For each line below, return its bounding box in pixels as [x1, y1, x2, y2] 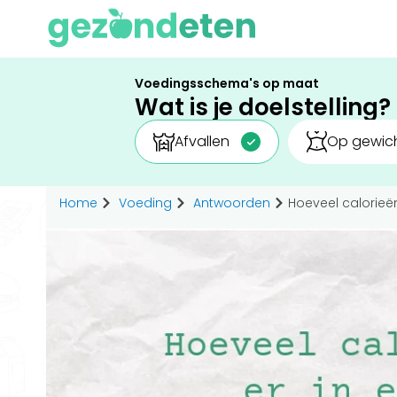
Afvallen [174, 131, 230, 152]
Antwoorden [193, 194, 270, 212]
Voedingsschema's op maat [135, 74, 319, 92]
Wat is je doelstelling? [135, 91, 391, 123]
